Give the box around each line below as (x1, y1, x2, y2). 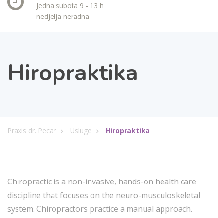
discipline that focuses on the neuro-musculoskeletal (7, 190, 200, 200)
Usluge (70, 126, 91, 135)
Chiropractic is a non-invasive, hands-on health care (7, 176, 196, 187)
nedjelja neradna (36, 12, 89, 21)
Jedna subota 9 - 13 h (36, 1, 104, 10)
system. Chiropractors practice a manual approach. (7, 203, 192, 214)
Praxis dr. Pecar (7, 126, 56, 135)
